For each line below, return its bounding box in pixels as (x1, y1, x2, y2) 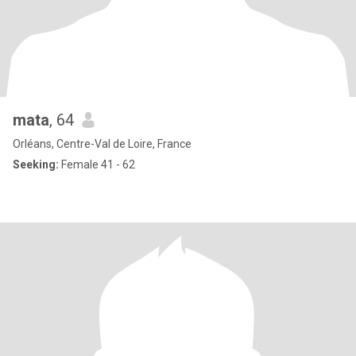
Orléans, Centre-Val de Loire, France (13, 137, 192, 150)
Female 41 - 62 (59, 158, 135, 171)
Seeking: (13, 158, 59, 171)
